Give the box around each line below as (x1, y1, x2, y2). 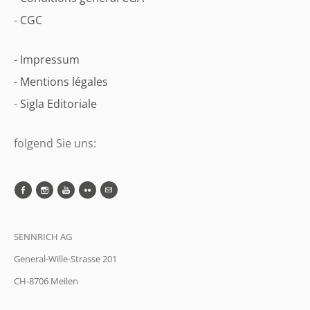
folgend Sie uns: (14, 136, 96, 151)
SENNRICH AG (14, 230, 72, 243)
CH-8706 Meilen (14, 275, 78, 287)
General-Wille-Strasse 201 (14, 253, 117, 265)
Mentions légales (20, 74, 108, 89)
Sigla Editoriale (20, 96, 97, 111)
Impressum (20, 52, 80, 67)
